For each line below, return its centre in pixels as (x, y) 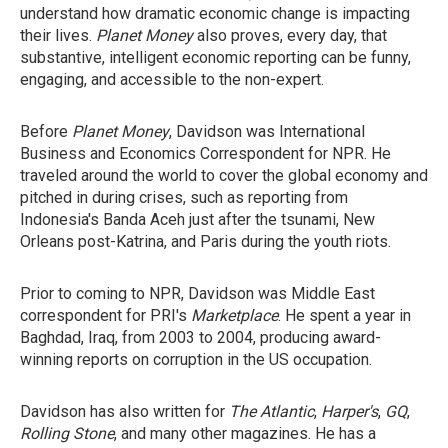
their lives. (58, 35)
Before (46, 131)
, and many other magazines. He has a (245, 433)
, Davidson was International (267, 131)
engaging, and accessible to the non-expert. (172, 79)
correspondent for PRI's (105, 315)
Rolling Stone (67, 433)
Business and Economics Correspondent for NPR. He (205, 153)
